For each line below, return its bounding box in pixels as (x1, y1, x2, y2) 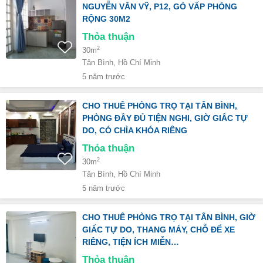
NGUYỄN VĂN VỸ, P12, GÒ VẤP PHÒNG (82, 2, 237, 11)
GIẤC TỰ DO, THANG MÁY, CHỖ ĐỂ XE (82, 225, 235, 234)
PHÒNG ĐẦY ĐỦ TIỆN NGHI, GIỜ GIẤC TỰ (82, 113, 248, 123)
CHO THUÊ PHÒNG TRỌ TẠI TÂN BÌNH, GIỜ (82, 213, 255, 222)
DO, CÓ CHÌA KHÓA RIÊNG (82, 126, 187, 135)
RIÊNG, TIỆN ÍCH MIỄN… (82, 237, 179, 247)
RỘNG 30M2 (82, 14, 130, 23)
